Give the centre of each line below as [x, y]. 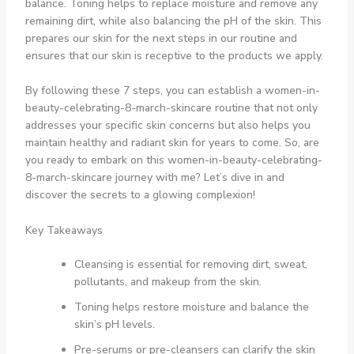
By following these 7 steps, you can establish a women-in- [172, 91]
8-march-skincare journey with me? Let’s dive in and [154, 178]
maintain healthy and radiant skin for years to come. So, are [172, 143]
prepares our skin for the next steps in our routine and [161, 38]
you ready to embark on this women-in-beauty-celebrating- [173, 160]
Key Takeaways [64, 230]
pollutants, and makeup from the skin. [168, 281]
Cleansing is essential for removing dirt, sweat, [190, 264]
